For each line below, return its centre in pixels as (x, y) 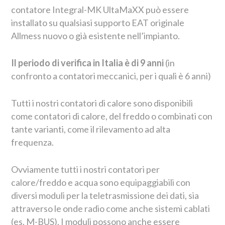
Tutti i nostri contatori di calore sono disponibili (102, 103)
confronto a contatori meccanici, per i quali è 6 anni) (111, 76)
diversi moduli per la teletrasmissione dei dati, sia (105, 195)
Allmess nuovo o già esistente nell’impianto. (96, 35)
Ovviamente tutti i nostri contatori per (86, 169)
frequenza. (33, 142)
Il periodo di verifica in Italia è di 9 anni (88, 63)
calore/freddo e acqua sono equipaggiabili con (101, 182)
